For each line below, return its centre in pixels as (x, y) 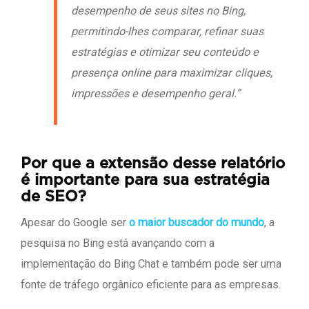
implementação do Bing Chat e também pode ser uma (151, 264)
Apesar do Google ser (75, 223)
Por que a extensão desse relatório (153, 164)
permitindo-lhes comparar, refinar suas (167, 32)
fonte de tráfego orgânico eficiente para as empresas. (151, 285)
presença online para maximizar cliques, (172, 73)
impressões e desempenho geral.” (156, 94)
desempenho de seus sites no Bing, (158, 11)
